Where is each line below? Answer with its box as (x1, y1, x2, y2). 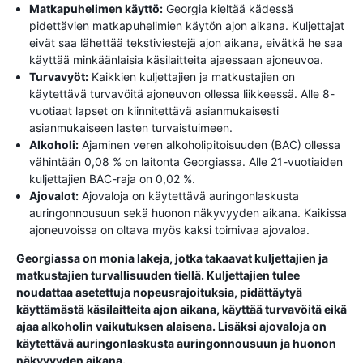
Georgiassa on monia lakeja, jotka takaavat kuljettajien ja (16, 251, 328, 265)
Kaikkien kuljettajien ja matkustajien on (88, 70, 295, 83)
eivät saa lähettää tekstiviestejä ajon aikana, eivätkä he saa (29, 36, 343, 49)
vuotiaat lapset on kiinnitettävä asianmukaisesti (29, 104, 279, 117)
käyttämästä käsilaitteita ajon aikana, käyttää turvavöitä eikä (16, 302, 347, 316)
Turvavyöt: (29, 70, 88, 83)
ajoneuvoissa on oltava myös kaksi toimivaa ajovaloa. (29, 223, 310, 237)
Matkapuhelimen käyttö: (29, 2, 163, 15)
